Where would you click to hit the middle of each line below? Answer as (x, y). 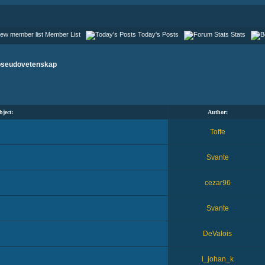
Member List (62, 34)
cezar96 (217, 183)
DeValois (217, 234)
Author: (217, 112)
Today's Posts (158, 34)
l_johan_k (217, 259)
